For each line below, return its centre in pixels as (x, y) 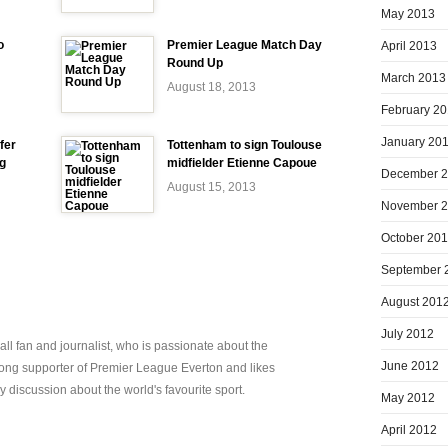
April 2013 (409, 45)
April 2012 (409, 429)
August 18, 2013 (211, 87)
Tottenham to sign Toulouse (244, 145)
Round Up (195, 63)
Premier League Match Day (244, 45)
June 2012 (410, 365)
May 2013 (408, 13)
